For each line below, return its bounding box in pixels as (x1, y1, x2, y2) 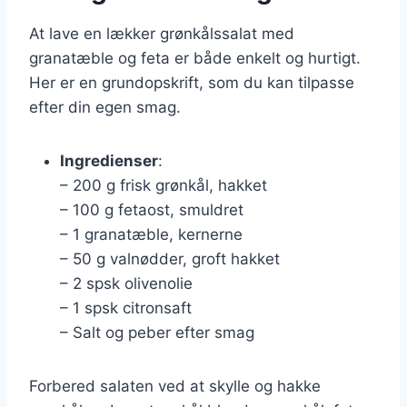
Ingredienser (60, 151, 158, 170)
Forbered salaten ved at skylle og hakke (29, 376, 321, 395)
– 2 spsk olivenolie (60, 273, 193, 293)
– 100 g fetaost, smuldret (60, 200, 243, 219)
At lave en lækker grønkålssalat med (29, 24, 294, 43)
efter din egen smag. (29, 97, 181, 116)
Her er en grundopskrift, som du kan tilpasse (29, 73, 354, 92)
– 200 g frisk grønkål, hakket (60, 175, 267, 194)
